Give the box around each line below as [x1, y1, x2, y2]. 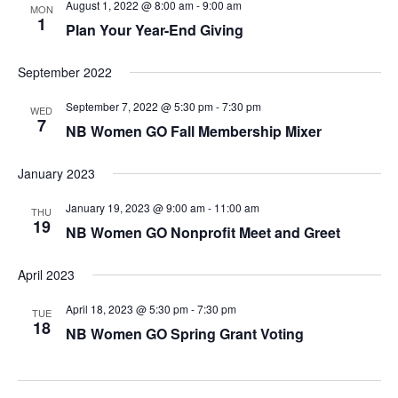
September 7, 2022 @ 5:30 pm [65, 99, 213, 114]
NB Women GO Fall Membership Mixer [65, 121, 322, 141]
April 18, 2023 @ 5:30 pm [65, 301, 188, 316]
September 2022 [17, 63, 112, 81]
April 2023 [17, 266, 75, 283]
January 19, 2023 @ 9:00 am [65, 200, 205, 215]
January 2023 [17, 164, 95, 182]
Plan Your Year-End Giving [65, 20, 243, 40]
